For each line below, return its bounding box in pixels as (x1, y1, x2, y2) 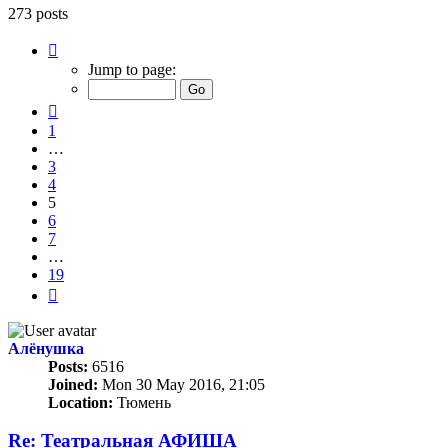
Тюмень (113, 393, 171, 411)
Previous (57, 98, 112, 116)
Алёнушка (8, 339, 84, 357)
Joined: (48, 375, 98, 393)
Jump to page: (88, 60, 176, 78)
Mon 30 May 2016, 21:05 (98, 375, 265, 393)
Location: (48, 393, 113, 411)
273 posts (8, 4, 68, 22)
